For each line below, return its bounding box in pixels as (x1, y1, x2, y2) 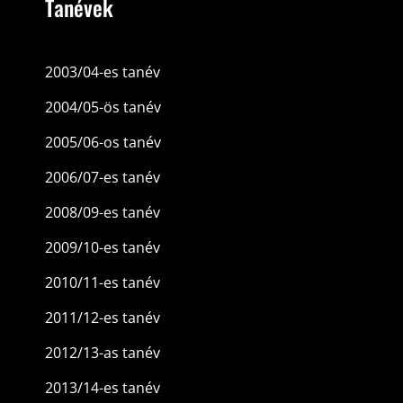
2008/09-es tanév (44, 201, 160, 222)
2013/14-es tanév (44, 377, 160, 398)
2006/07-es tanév (44, 166, 160, 187)
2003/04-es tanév (44, 61, 160, 82)
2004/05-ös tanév (44, 96, 161, 117)
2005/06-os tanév (44, 131, 161, 152)
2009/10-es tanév (44, 237, 160, 257)
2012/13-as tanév (44, 342, 160, 363)
